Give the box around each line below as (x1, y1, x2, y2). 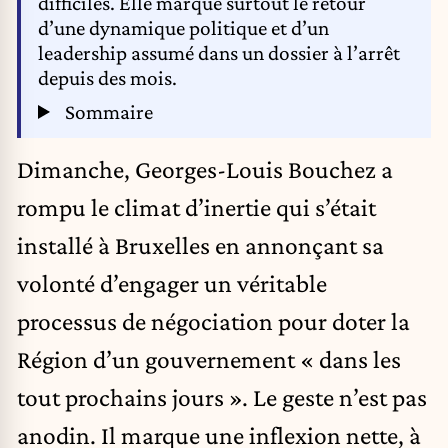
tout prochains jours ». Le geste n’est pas (17, 383, 427, 412)
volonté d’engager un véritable (17, 269, 327, 298)
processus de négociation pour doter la (17, 307, 410, 336)
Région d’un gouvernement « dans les (17, 345, 401, 374)
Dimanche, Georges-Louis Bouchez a (17, 155, 393, 184)
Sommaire (60, 99, 153, 124)
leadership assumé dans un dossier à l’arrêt (38, 41, 400, 66)
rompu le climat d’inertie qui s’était (17, 193, 376, 222)
